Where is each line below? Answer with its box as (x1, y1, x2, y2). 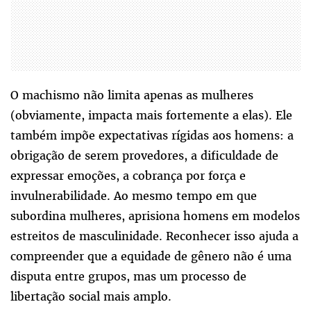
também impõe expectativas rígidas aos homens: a (10, 128, 294, 144)
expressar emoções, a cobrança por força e (10, 168, 246, 184)
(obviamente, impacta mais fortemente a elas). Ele (10, 108, 292, 124)
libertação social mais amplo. (10, 289, 171, 305)
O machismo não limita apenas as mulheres (10, 87, 253, 103)
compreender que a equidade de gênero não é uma (10, 249, 292, 264)
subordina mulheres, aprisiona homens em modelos (10, 208, 300, 224)
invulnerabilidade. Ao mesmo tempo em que (10, 188, 257, 204)
